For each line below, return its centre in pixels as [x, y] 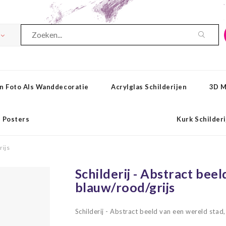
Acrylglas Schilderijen [149, 87]
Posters [16, 119]
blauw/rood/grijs [125, 187]
